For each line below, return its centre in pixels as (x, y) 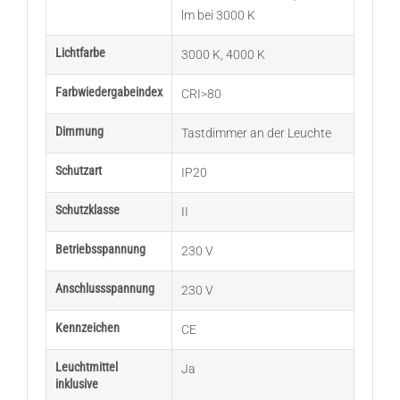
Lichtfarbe (80, 53)
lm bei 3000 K (218, 16)
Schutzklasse (87, 210)
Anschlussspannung (104, 289)
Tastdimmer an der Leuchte (256, 133)
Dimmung (79, 132)
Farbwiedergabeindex (108, 92)
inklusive (76, 384)
